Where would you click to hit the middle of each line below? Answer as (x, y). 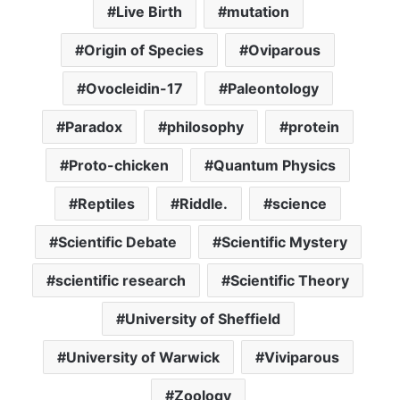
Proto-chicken (119, 166)
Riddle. (204, 204)
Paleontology (273, 89)
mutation (258, 12)
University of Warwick (142, 358)
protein (314, 127)
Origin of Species (144, 50)
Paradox (94, 127)
